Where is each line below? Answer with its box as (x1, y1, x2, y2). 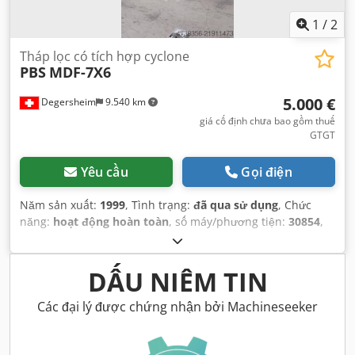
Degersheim (39, 95, 96, 109)
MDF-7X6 (49, 63, 111, 82)
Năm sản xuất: (20, 197, 100, 213)
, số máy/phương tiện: (169, 214, 288, 230)
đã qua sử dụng (193, 197, 278, 213)
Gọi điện (241, 163, 292, 181)
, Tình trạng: (125, 197, 193, 213)
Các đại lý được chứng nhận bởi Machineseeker (37, 298, 318, 316)
